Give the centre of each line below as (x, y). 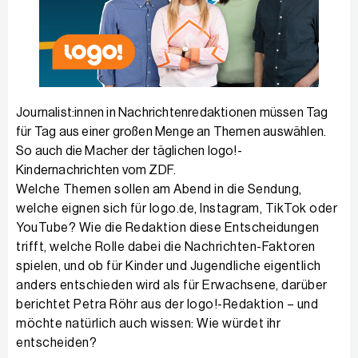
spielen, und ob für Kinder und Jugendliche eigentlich (169, 266)
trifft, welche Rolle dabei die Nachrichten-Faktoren (166, 247)
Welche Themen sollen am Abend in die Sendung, (159, 189)
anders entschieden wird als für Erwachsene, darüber (172, 285)
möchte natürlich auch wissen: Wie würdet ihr (148, 323)
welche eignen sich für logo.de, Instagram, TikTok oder (177, 208)
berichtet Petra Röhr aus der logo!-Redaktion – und (167, 304)
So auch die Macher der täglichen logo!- (129, 151)
